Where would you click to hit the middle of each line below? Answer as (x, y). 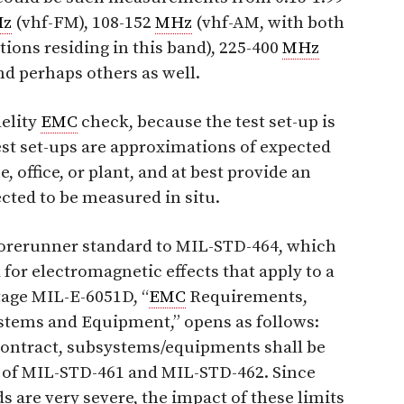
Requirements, (247, 297)
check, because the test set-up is (207, 122)
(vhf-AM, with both (268, 23)
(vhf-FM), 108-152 (83, 23)
